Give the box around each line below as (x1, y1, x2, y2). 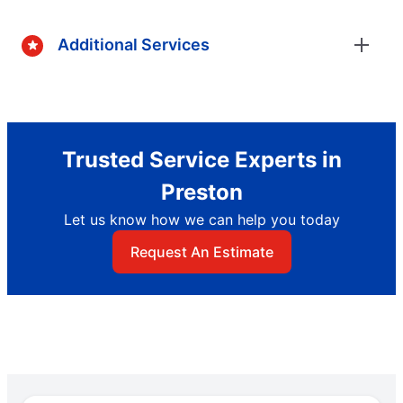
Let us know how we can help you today (63, 210, 340, 228)
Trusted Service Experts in (61, 146, 342, 173)
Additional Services (58, 35, 210, 55)
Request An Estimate (130, 242, 273, 261)
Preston (160, 178, 243, 205)
